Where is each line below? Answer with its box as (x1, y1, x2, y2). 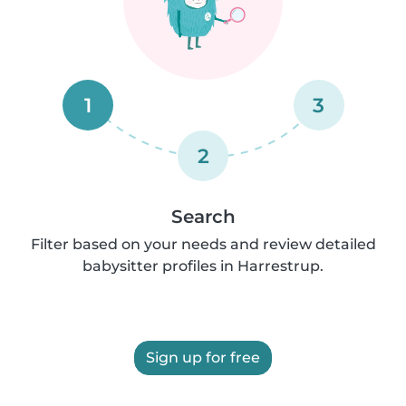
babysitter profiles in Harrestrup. (82, 257, 324, 275)
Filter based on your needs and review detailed (30, 236, 376, 253)
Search (170, 206, 236, 227)
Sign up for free (146, 349, 260, 366)
